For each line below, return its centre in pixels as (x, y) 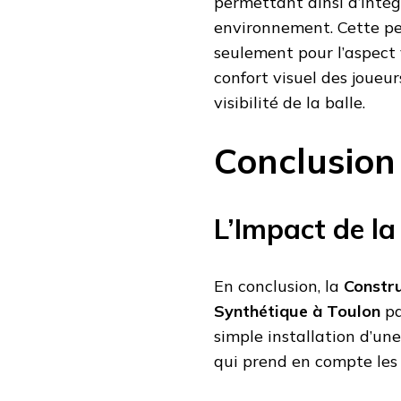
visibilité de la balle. (290, 103)
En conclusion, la (279, 286)
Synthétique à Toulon (297, 311)
